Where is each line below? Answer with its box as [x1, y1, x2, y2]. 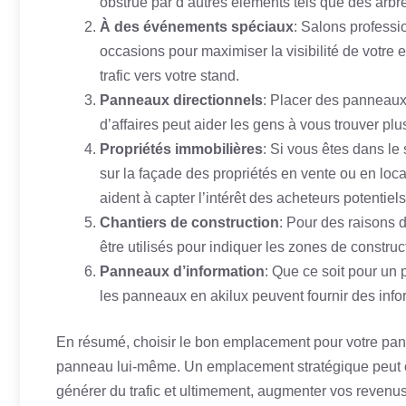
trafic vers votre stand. [100, 68, 239, 83]
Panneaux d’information [100, 264, 265, 279]
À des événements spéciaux [100, 19, 294, 34]
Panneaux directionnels [100, 92, 263, 108]
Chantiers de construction [100, 215, 279, 230]
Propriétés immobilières [100, 141, 263, 157]
